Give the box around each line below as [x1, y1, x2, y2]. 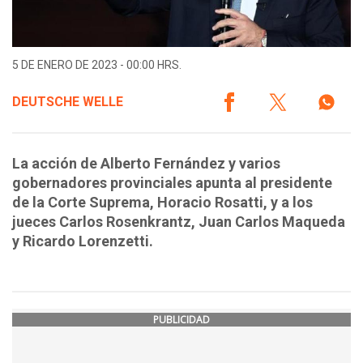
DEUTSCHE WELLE [12, 94, 123, 110]
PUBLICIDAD [153, 313, 210, 327]
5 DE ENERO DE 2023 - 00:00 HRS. [12, 58, 181, 72]
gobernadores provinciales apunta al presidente [12, 174, 332, 192]
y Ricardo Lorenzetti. [12, 233, 153, 250]
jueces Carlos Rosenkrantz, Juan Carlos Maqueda [12, 213, 345, 231]
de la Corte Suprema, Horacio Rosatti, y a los [12, 194, 313, 211]
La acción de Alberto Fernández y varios [12, 155, 280, 173]
